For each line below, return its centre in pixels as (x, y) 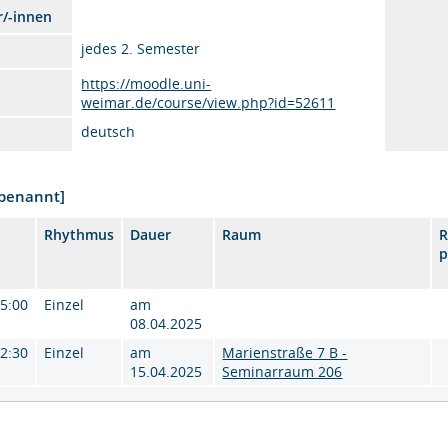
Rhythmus (79, 234)
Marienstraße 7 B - (285, 352)
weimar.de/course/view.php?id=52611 (208, 102)
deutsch (108, 131)
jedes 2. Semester (141, 48)
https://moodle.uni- (146, 83)
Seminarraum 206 (282, 371)
